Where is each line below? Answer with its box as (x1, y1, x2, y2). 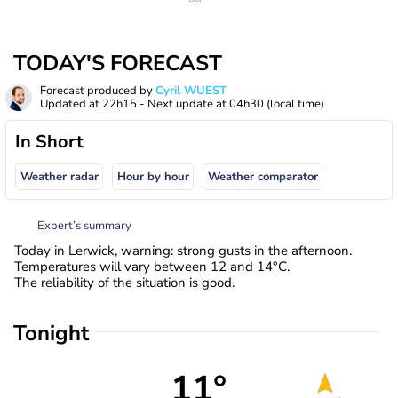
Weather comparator (207, 169, 318, 186)
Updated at (40, 96, 102, 112)
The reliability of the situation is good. (14, 273, 235, 291)
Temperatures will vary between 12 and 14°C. (14, 257, 290, 275)
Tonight (13, 318, 89, 347)
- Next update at (137, 96, 229, 112)
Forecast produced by (40, 83, 155, 99)
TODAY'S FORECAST (13, 49, 222, 77)
